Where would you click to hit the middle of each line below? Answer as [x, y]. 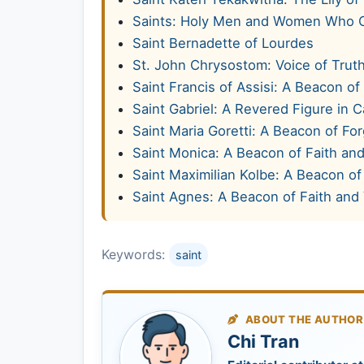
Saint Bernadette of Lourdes [223, 43]
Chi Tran [263, 342]
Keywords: [135, 255]
